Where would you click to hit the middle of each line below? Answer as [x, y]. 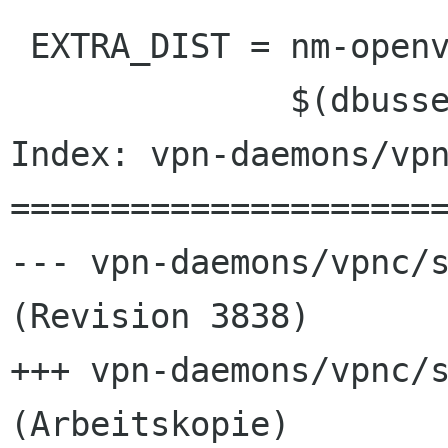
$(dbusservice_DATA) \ [150, 100]
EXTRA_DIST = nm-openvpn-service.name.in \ [20, 46]
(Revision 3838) [160, 316]
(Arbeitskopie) [150, 424]
